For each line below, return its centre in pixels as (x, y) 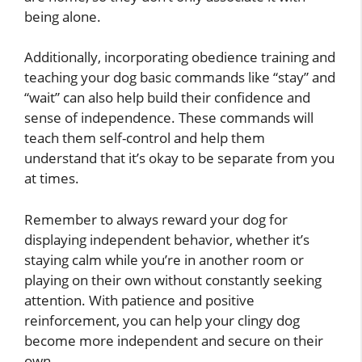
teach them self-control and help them (145, 138)
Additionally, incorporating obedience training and (180, 57)
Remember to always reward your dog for (156, 219)
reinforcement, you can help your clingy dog (162, 320)
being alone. (63, 16)
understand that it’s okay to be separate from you (179, 158)
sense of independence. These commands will (169, 118)
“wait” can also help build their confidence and (167, 98)
